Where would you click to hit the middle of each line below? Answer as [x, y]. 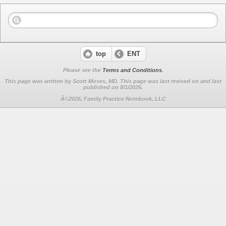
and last [211, 81]
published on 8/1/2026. [113, 88]
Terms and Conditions [132, 70]
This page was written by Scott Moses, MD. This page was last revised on [102, 81]
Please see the [82, 70]
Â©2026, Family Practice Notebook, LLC [113, 99]
